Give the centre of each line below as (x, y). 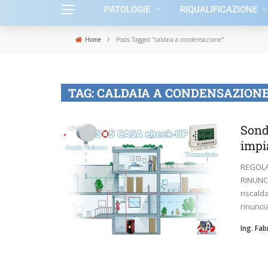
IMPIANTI (79, 129)
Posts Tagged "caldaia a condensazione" (170, 39)
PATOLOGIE (127, 10)
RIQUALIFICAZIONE (219, 10)
